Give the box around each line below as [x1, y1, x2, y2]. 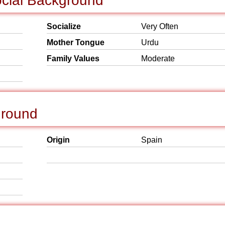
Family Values [47, 54, 99, 63]
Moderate [141, 54, 175, 63]
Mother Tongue [47, 38, 104, 47]
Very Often [141, 22, 178, 31]
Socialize [47, 22, 81, 31]
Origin [47, 136, 70, 144]
